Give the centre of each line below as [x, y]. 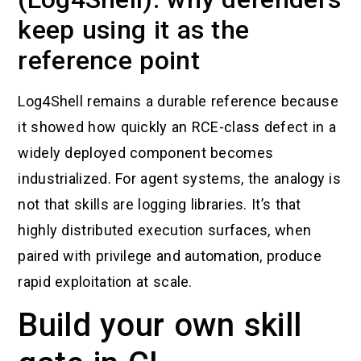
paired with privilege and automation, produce [170, 255]
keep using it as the [134, 29]
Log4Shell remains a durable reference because [178, 101]
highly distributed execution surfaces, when [165, 230]
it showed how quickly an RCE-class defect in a [177, 127]
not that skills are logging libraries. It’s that [160, 204]
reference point [109, 60]
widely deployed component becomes [146, 152]
